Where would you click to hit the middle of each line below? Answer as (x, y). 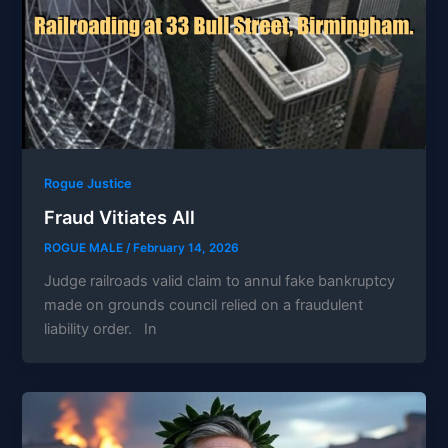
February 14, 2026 (186, 248)
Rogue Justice (88, 183)
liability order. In (101, 329)
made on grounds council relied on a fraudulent (204, 305)
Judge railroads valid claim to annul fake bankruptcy (220, 281)
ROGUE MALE (85, 248)
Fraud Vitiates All (120, 217)
